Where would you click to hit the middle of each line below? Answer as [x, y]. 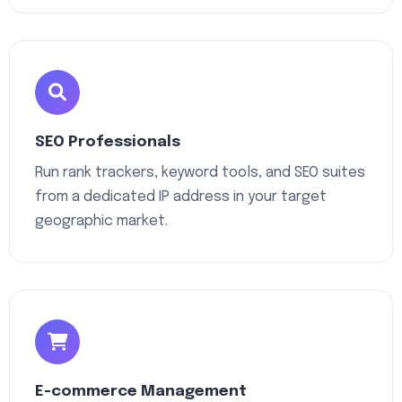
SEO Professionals [108, 142]
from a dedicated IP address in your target [181, 197]
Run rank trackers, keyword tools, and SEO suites [200, 173]
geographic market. [101, 221]
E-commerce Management [141, 392]
